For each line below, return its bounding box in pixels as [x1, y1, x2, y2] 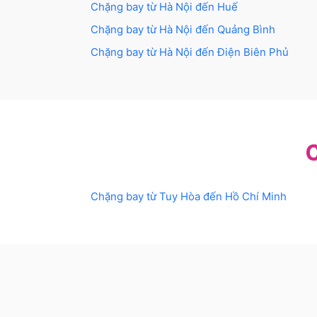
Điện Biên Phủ [217, 45, 289, 59]
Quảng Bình [217, 23, 275, 37]
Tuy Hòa [159, 190, 200, 204]
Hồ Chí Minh [225, 190, 287, 204]
